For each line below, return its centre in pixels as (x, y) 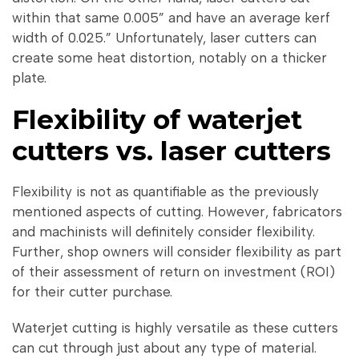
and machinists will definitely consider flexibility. (163, 232)
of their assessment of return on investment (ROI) (173, 272)
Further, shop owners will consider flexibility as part (177, 252)
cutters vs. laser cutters (171, 150)
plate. (29, 78)
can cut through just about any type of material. (164, 347)
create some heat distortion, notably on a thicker (169, 58)
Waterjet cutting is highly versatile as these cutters (175, 327)
